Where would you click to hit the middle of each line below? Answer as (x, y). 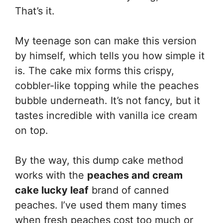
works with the (51, 175)
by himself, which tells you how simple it (110, 56)
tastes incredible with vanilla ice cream (106, 115)
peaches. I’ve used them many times (101, 205)
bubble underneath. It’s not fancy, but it (108, 101)
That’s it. (35, 11)
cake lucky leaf (52, 190)
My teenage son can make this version (106, 41)
